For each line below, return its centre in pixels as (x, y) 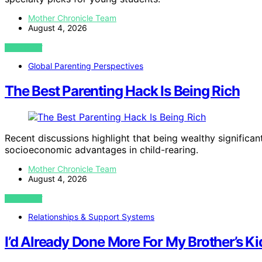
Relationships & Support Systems (91, 217)
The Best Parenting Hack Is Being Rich (122, 91)
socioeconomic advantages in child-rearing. (101, 150)
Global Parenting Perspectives (86, 66)
